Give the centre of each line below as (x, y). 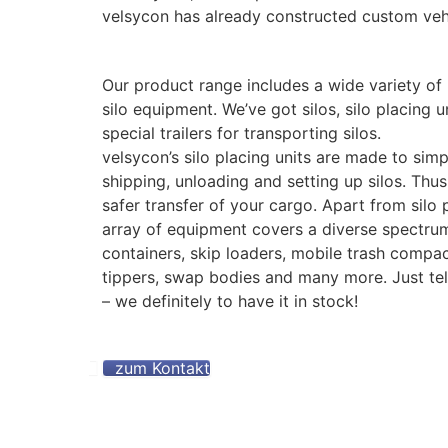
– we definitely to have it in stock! (230, 300)
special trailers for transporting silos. (241, 132)
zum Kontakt (162, 368)
